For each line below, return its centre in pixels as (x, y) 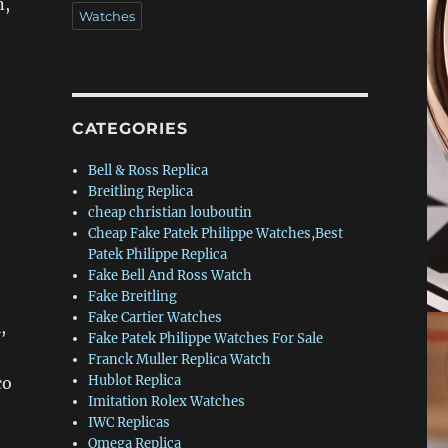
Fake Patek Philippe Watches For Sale (206, 338)
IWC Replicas (129, 422)
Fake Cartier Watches (155, 317)
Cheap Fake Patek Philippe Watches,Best (216, 233)
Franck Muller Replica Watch (180, 359)
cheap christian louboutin (170, 212)
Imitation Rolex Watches (167, 401)
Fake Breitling (133, 296)
